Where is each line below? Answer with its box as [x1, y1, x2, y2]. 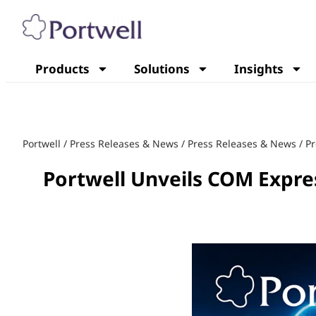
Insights [234, 60, 284, 77]
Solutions [134, 60, 190, 77]
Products [35, 60, 90, 77]
